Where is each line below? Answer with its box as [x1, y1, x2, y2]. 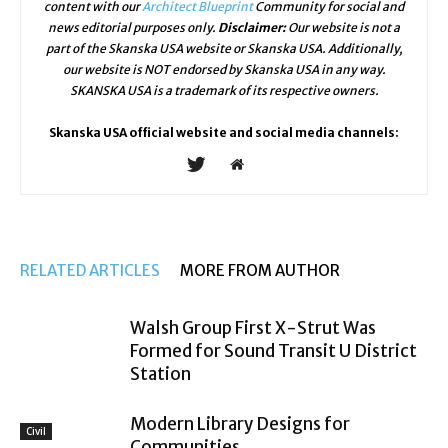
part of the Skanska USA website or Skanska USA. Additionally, [45, 41, 403, 57]
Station [130, 363, 191, 386]
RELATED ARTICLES [20, 261, 160, 281]
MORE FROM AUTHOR [180, 261, 340, 281]
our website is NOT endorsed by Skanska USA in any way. [62, 62, 386, 78]
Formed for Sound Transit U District [130, 340, 417, 363]
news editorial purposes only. [48, 20, 218, 36]
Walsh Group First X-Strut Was [130, 317, 376, 340]
